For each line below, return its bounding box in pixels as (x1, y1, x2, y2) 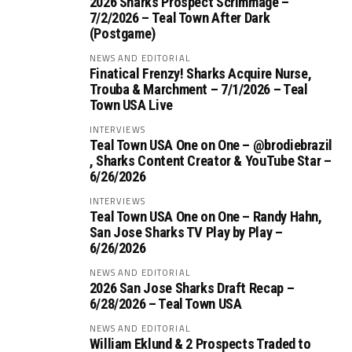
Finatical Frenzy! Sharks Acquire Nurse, (89, 65, 312, 82)
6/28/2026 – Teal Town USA (89, 295, 242, 312)
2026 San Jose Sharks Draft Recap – (89, 280, 295, 296)
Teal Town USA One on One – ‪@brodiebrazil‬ (89, 137, 332, 153)
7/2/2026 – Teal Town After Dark (89, 9, 270, 26)
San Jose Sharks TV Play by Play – (89, 224, 283, 240)
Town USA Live (89, 97, 173, 113)
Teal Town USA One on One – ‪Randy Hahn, (89, 208, 322, 225)
